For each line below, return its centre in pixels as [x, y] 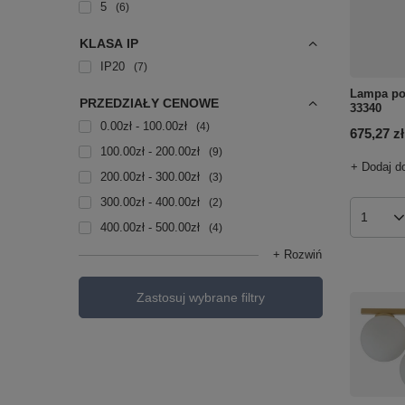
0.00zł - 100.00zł [144, 126]
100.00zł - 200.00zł [150, 151]
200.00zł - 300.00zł [150, 177]
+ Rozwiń [297, 254]
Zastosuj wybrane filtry [201, 297]
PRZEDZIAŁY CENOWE [149, 103]
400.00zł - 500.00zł [150, 227]
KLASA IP [109, 43]
